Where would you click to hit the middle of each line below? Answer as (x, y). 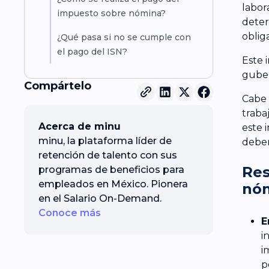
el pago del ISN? (92, 51)
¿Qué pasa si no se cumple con (124, 37)
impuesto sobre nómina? (111, 13)
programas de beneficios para (111, 169)
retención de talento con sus (108, 155)
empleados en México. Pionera (113, 184)
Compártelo (58, 86)
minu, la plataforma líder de (105, 141)
